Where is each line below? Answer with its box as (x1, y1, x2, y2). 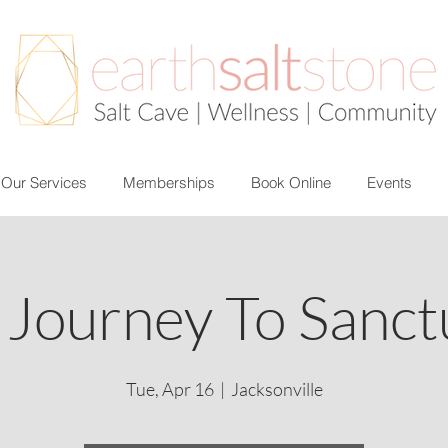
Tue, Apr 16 (125, 378, 214, 401)
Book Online (250, 173, 331, 192)
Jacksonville (230, 378, 323, 401)
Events (366, 173, 412, 192)
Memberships (122, 173, 215, 192)
